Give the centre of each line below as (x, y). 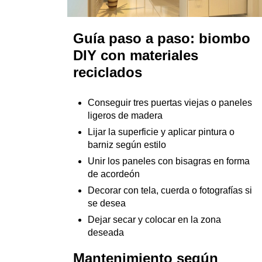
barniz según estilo (127, 144)
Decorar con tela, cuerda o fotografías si (170, 190)
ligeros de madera (125, 115)
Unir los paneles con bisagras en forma (169, 161)
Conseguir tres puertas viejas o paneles (170, 102)
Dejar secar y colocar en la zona (154, 219)
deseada (106, 232)
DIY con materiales (136, 55)
